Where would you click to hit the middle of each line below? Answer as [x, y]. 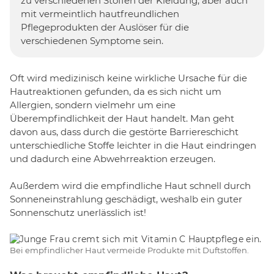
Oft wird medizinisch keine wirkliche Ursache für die [128, 78]
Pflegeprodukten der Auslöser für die [105, 28]
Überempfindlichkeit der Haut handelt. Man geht [122, 118]
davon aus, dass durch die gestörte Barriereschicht [124, 131]
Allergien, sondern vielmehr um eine [93, 105]
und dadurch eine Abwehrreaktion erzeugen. [113, 158]
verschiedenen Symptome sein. [92, 41]
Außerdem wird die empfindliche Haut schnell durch [130, 186]
